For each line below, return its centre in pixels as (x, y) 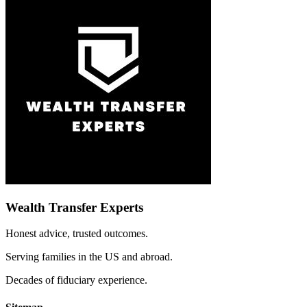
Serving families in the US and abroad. (89, 257)
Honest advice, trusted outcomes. (77, 234)
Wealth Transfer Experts (74, 207)
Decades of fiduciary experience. (76, 280)
